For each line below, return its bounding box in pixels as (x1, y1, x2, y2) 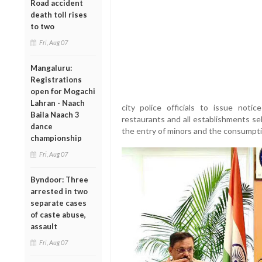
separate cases (30, 198, 87, 208)
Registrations (30, 74, 82, 84)
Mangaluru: (30, 63, 72, 73)
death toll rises (30, 9, 87, 19)
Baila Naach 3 (30, 109, 80, 119)
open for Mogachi (30, 86, 95, 96)
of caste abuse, (30, 209, 86, 219)
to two (30, 21, 54, 31)
